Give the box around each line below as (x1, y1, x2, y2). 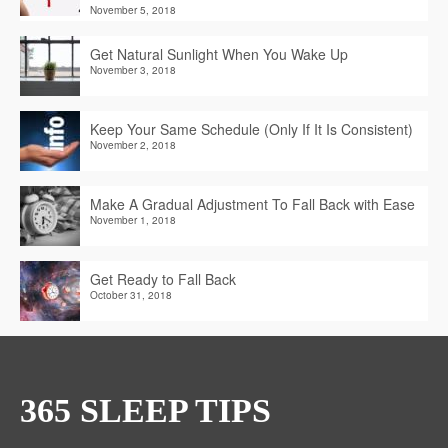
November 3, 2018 (90, 62, 176, 77)
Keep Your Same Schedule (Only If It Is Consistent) (90, 118, 413, 139)
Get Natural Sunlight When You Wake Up (90, 43, 348, 64)
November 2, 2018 (90, 137, 176, 152)
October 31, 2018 (90, 287, 172, 302)
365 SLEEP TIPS (20, 391, 271, 429)
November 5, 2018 (90, 2, 176, 17)
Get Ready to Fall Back (90, 268, 236, 289)
